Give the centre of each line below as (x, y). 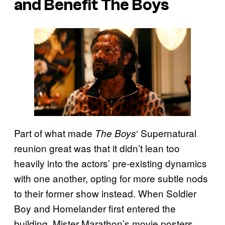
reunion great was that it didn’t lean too (97, 148)
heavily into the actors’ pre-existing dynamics (110, 163)
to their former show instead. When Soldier (105, 193)
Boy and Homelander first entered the (95, 208)
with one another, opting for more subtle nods (111, 178)
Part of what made (54, 133)
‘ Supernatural (166, 133)
